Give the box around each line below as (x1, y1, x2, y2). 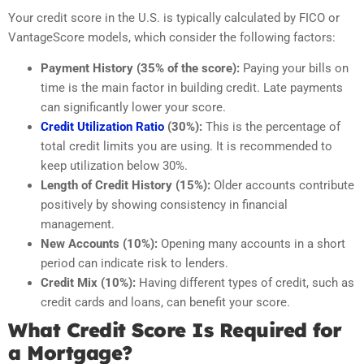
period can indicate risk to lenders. (41, 256, 228, 271)
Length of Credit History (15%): (41, 178, 210, 193)
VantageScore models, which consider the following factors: (8, 29, 336, 45)
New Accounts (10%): (41, 236, 158, 252)
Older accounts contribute (210, 178, 354, 193)
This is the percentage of (202, 119, 340, 135)
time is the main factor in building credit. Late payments (41, 80, 343, 96)
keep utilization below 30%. (41, 158, 188, 174)
